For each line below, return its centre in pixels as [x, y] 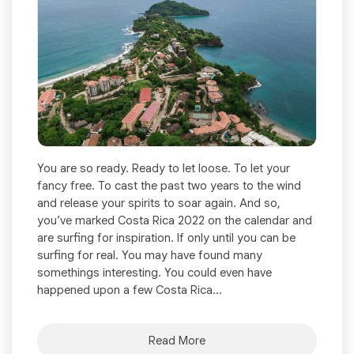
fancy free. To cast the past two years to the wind [169, 185]
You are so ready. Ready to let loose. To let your [164, 168]
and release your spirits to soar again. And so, [159, 203]
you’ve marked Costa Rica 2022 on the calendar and [175, 220]
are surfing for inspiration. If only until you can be [166, 237]
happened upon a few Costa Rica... [130, 290]
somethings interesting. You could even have [154, 272]
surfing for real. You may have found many [150, 255]
